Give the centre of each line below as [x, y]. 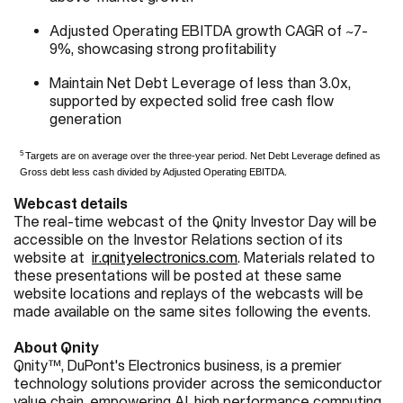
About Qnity [58, 347]
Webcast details [71, 203]
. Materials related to [306, 257]
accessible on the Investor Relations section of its [178, 239]
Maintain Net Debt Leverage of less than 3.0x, [200, 82]
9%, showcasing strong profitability [163, 48]
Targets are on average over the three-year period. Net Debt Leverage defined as [202, 155]
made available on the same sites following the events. [192, 311]
